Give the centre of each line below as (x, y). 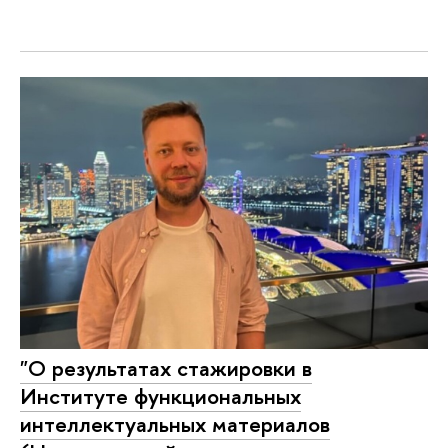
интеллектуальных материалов (175, 423)
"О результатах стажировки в (166, 367)
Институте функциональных (160, 395)
